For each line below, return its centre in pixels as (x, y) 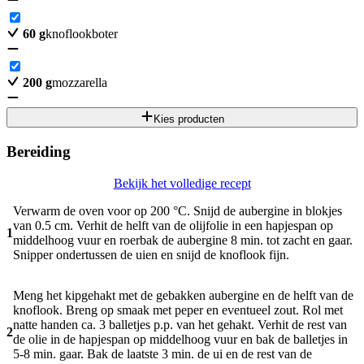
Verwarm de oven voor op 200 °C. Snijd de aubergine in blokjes (178, 210)
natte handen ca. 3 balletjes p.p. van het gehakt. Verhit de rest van (180, 324)
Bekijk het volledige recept (182, 183)
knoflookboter (82, 34)
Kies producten (188, 119)
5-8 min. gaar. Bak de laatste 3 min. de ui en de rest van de (162, 353)
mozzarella (80, 83)
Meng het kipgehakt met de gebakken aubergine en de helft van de (183, 295)
